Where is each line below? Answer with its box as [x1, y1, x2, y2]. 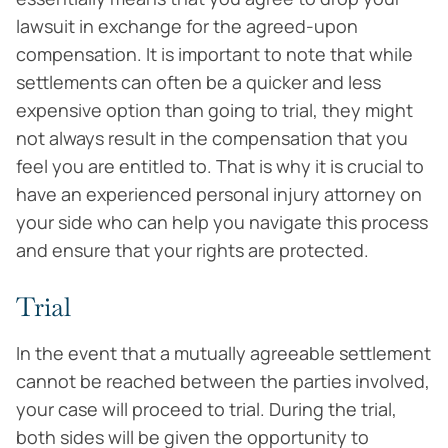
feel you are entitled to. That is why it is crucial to [16, 154, 424, 178]
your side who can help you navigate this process [16, 210, 428, 234]
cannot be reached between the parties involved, [16, 369, 430, 393]
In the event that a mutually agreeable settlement [16, 341, 431, 365]
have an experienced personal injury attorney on [16, 182, 422, 206]
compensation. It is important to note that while [16, 42, 413, 66]
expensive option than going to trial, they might [16, 98, 413, 122]
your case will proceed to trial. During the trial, [16, 397, 397, 421]
